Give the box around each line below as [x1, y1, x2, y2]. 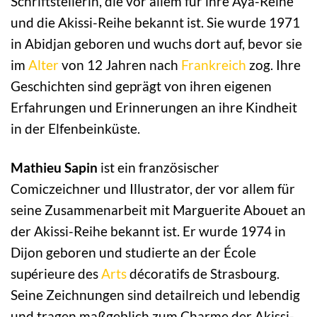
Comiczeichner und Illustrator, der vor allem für [11, 180, 295, 197]
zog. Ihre [246, 57, 301, 74]
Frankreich [181, 57, 246, 74]
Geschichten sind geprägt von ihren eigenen [11, 78, 272, 95]
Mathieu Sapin [11, 159, 98, 176]
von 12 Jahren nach [59, 57, 181, 74]
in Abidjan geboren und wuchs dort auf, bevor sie [11, 35, 302, 52]
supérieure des [11, 265, 101, 282]
